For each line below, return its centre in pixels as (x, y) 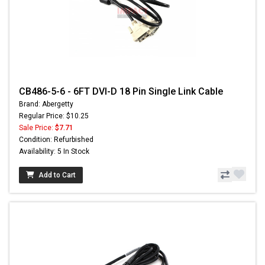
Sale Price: (37, 128)
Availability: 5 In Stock (54, 152)
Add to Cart (57, 175)
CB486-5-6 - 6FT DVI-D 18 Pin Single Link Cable (121, 92)
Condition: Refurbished (56, 140)
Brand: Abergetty (46, 104)
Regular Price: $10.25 (54, 116)
